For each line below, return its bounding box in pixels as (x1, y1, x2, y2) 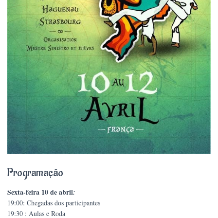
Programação (7, 165, 63, 181)
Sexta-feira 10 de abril (7, 187, 73, 198)
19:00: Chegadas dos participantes (7, 198, 100, 208)
